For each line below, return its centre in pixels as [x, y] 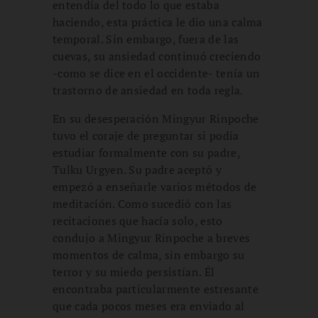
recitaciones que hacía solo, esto [138, 220]
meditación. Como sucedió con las [142, 203]
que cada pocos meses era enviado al [149, 306]
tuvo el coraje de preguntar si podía [146, 135]
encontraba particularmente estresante [155, 289]
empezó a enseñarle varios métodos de [155, 186]
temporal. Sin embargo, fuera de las [146, 39]
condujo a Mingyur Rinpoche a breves [152, 237]
